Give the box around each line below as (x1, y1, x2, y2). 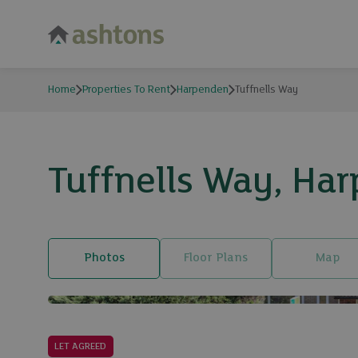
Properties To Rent (82, 84, 170, 96)
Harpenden (177, 84, 229, 96)
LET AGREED (54, 341, 107, 352)
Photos (83, 252, 125, 265)
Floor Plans (184, 252, 248, 265)
